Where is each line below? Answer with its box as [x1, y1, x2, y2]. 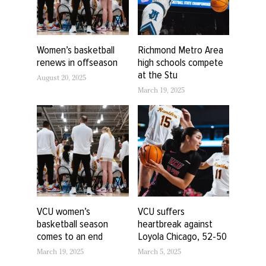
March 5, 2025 [137, 249, 181, 257]
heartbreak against [137, 217, 213, 231]
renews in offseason [37, 55, 118, 69]
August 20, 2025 [37, 75, 86, 83]
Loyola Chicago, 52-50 [137, 230, 227, 243]
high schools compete [137, 55, 223, 69]
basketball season [37, 217, 108, 231]
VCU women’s [37, 205, 90, 218]
